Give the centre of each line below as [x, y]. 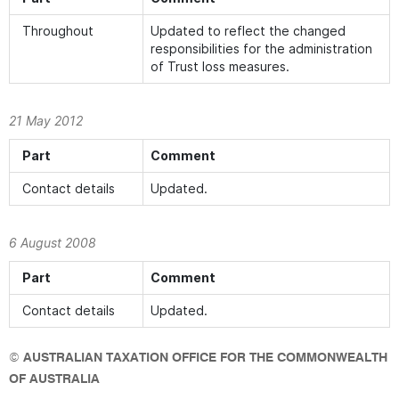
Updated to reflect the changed [248, 31]
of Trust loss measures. [220, 66]
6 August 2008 [53, 243]
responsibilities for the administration [261, 49]
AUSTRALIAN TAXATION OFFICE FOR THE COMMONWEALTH [205, 358]
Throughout [58, 31]
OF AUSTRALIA [54, 379]
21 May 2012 [46, 121]
